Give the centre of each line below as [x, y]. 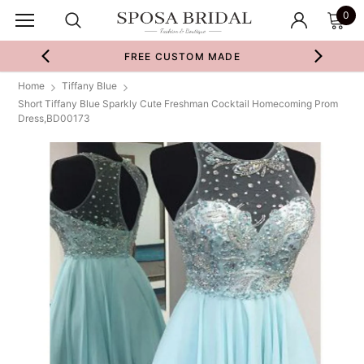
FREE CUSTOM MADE [182, 56]
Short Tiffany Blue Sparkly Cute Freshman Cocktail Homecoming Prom [178, 104]
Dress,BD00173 [54, 118]
